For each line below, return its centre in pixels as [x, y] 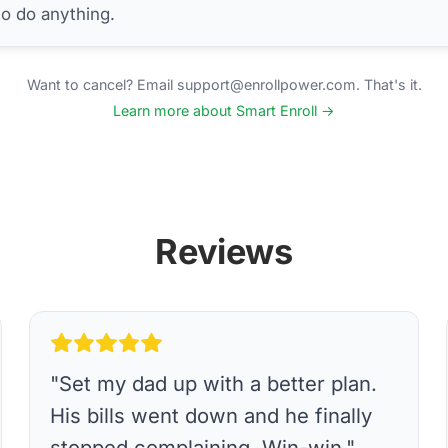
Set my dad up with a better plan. [218, 383]
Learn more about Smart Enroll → [224, 110]
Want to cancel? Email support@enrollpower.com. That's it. [224, 84]
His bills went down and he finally [211, 415]
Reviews [224, 251]
